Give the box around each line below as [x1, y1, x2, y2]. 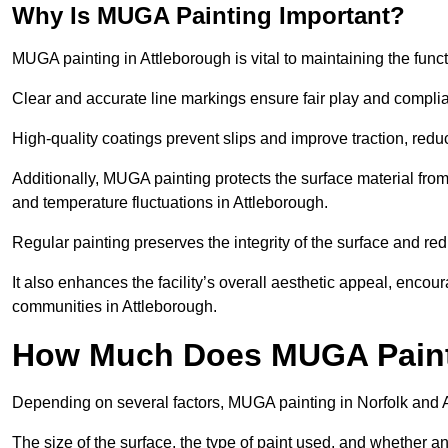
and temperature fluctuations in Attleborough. [12, 194, 328, 212]
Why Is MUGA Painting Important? [12, 2, 405, 30]
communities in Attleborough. [12, 298, 217, 316]
